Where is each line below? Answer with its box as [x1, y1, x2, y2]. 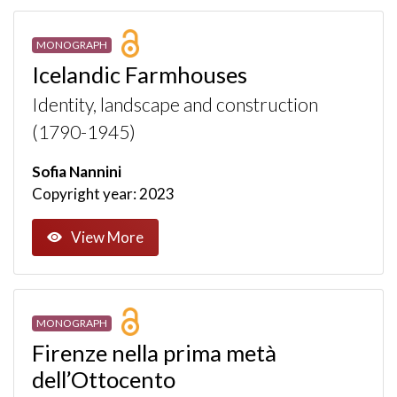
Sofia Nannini [32, 161, 121, 181]
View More [71, 228, 144, 247]
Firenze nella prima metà [32, 339, 276, 366]
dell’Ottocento [32, 365, 175, 393]
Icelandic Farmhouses [32, 60, 247, 88]
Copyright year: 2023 [32, 183, 175, 203]
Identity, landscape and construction [32, 92, 318, 116]
